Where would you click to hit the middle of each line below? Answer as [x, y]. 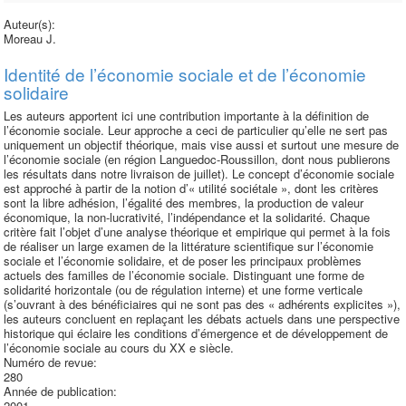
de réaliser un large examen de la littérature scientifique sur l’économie [188, 246]
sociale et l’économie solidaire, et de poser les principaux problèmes [183, 261]
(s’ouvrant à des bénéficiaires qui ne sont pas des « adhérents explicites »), [202, 304]
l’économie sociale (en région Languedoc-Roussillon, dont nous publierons [197, 159]
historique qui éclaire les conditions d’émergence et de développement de [196, 333]
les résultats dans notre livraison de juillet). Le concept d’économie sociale [199, 174]
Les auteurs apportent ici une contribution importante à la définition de [186, 116]
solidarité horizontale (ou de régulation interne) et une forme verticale [183, 290]
